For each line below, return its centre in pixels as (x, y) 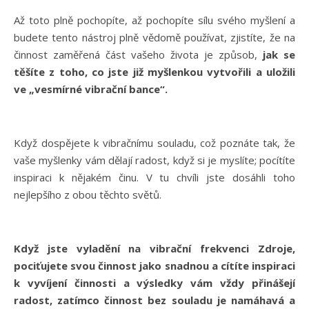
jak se (279, 54)
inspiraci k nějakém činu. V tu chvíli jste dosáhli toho (154, 177)
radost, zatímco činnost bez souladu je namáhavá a (154, 300)
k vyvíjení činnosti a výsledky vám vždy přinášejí (154, 282)
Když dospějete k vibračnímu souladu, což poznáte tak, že (154, 142)
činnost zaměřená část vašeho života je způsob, (138, 54)
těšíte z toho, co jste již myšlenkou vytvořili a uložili (154, 71)
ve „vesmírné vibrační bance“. (92, 89)
